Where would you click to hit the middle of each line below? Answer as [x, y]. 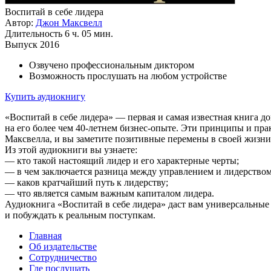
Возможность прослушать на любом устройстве [128, 76]
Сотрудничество [63, 257]
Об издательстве [63, 247]
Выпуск [21, 44]
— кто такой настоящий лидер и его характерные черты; [122, 161]
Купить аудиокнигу [45, 96]
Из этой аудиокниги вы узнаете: [71, 150]
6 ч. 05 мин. [89, 34]
